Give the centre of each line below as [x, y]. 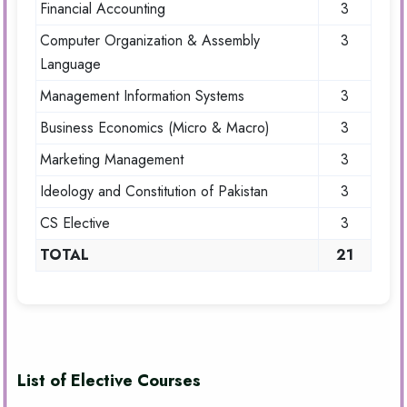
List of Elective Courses [109, 381]
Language [70, 65]
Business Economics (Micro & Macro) [155, 128]
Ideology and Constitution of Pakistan [154, 192]
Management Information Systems [142, 96]
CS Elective [75, 223]
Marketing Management [112, 160]
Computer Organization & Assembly [150, 41]
